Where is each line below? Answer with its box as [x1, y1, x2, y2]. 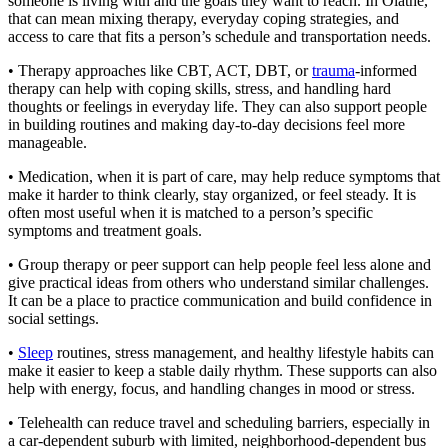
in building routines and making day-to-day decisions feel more [8, 116, 405, 133]
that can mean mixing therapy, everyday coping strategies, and [8, 10, 399, 27]
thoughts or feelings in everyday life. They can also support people [8, 98, 427, 115]
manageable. [8, 134, 87, 151]
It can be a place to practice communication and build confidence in [8, 292, 432, 309]
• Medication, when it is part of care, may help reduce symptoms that [8, 168, 440, 185]
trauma [312, 62, 355, 79]
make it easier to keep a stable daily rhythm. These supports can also [8, 362, 437, 379]
